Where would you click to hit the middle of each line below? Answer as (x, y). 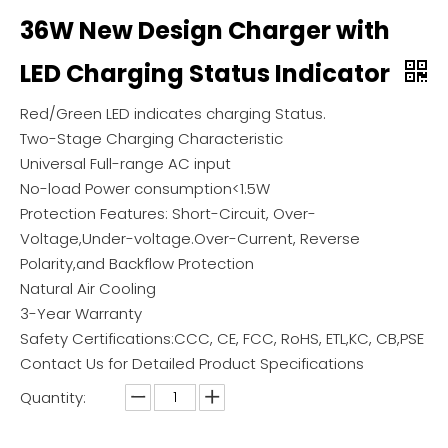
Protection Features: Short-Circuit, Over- (168, 213)
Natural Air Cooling (88, 288)
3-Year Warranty (81, 313)
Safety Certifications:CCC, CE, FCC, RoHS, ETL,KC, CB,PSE (222, 338)
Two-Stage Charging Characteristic (151, 138)
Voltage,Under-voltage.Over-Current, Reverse (190, 238)
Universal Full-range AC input (125, 163)
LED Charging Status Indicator (207, 73)
